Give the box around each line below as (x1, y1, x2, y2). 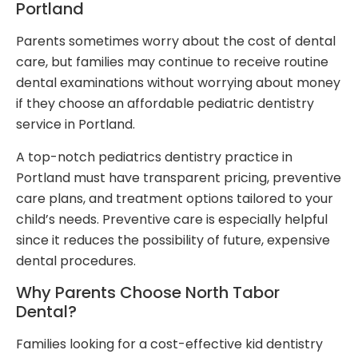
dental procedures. (16, 251, 136, 270)
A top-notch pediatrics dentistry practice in (16, 147, 292, 166)
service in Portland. (16, 115, 135, 134)
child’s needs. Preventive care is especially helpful (16, 209, 328, 229)
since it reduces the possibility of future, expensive (16, 230, 330, 249)
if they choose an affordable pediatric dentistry (16, 94, 314, 113)
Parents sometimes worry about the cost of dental (16, 32, 336, 51)
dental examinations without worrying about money (16, 74, 340, 93)
